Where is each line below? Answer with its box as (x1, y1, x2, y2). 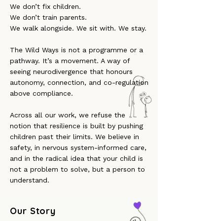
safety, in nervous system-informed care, (10, 144, 147, 151)
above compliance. (10, 89, 73, 97)
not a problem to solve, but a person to (10, 165, 145, 173)
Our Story (10, 205, 56, 217)
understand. (10, 176, 49, 184)
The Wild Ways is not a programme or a (10, 46, 143, 54)
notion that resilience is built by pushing (10, 122, 143, 130)
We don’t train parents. (10, 13, 87, 21)
